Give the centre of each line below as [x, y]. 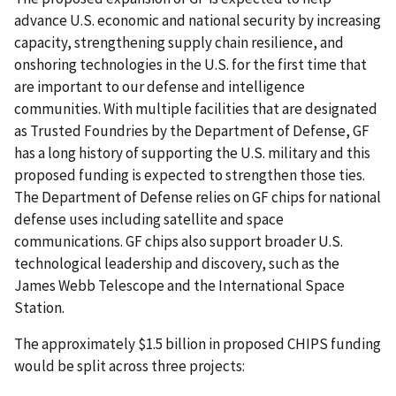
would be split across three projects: [132, 366]
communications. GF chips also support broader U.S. [179, 241]
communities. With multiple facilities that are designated [196, 108]
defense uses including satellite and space [149, 219]
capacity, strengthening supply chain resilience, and [179, 42]
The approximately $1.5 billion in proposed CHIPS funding [198, 344]
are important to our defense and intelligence [160, 86]
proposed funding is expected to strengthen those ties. [190, 175]
